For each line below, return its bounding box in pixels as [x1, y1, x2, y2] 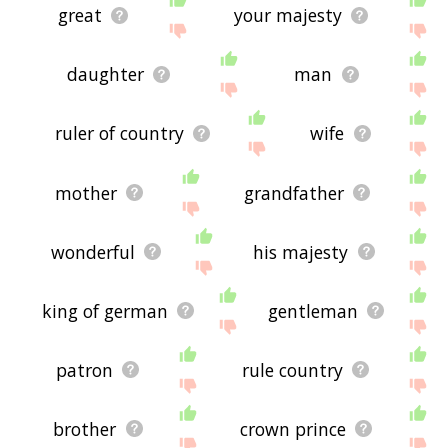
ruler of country [54, 121, 184, 146]
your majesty [233, 3, 342, 28]
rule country [242, 357, 344, 382]
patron [56, 357, 114, 382]
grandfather [244, 180, 345, 205]
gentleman [267, 298, 358, 323]
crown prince [239, 416, 346, 441]
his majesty [253, 239, 349, 264]
